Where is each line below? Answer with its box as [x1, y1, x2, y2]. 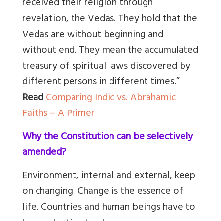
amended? [22, 144, 66, 162]
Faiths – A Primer [22, 105, 95, 123]
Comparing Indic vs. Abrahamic [46, 89, 176, 108]
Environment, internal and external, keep [22, 167, 195, 185]
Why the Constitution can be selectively [22, 128, 193, 147]
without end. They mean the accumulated [22, 41, 198, 60]
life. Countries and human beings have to [22, 198, 195, 217]
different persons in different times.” [22, 73, 179, 92]
